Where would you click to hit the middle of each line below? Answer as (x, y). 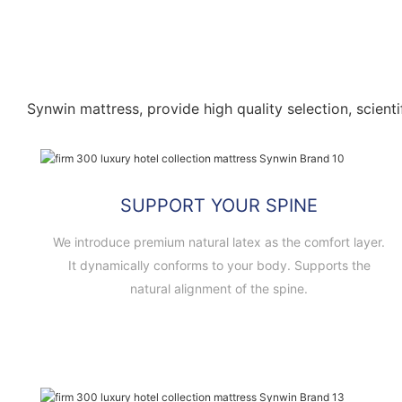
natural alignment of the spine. (219, 288)
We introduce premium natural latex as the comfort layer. (219, 241)
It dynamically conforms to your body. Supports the (219, 265)
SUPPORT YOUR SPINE (219, 205)
